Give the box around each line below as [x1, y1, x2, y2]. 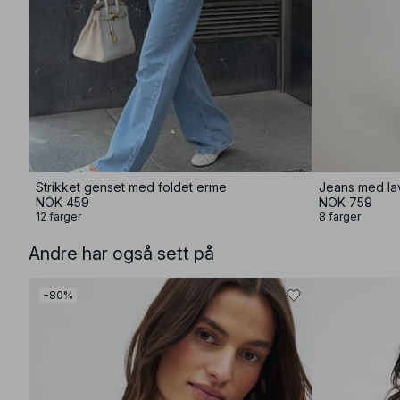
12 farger [36, 210, 81, 223]
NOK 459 [36, 195, 89, 210]
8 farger [319, 210, 361, 223]
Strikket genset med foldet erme [36, 179, 227, 195]
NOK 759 [319, 195, 372, 210]
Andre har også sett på [29, 243, 214, 264]
